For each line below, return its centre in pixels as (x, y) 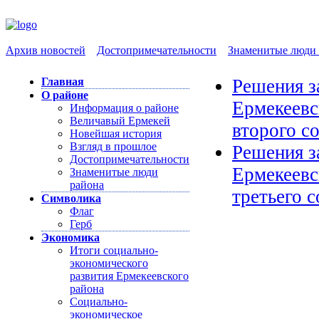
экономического (109, 263)
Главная (63, 82)
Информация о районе (124, 108)
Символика (71, 198)
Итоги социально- (114, 250)
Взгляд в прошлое (113, 146)
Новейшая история (116, 134)
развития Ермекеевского (129, 276)
